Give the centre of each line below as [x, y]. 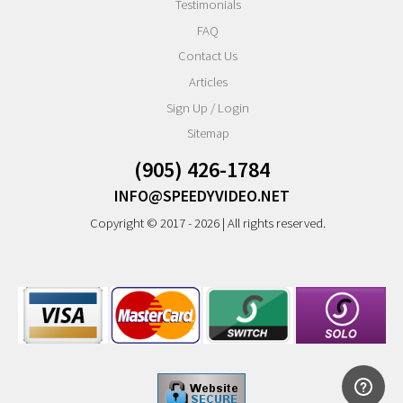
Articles [208, 82]
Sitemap [208, 134]
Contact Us [208, 56]
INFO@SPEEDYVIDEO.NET [201, 196]
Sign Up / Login [208, 107]
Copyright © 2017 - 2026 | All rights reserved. [208, 223]
